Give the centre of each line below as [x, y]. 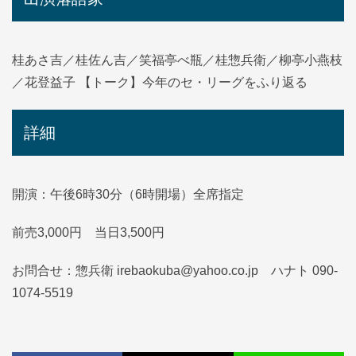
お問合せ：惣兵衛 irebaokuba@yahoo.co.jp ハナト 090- [175, 270]
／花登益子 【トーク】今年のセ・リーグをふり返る [160, 82]
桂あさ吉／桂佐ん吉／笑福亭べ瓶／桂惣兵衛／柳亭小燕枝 [177, 60]
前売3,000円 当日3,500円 [88, 232]
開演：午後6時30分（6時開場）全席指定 [128, 194]
